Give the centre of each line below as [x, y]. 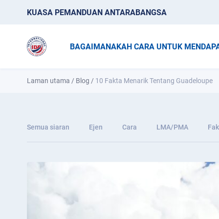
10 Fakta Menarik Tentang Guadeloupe [154, 81]
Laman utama [48, 81]
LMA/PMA [172, 127]
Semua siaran [48, 127]
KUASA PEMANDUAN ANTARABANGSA [97, 12]
